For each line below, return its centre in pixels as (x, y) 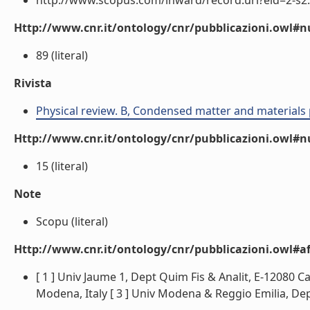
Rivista (33, 83)
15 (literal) (62, 166)
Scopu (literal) (72, 221)
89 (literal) (62, 55)
